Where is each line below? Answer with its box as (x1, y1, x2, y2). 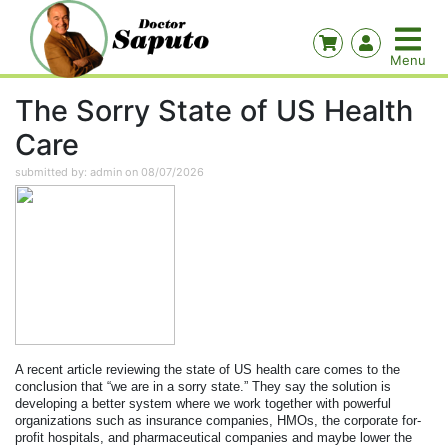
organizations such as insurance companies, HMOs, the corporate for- (15, 413, 421, 428)
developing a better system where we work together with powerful (15, 396, 391, 411)
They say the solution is (252, 379, 391, 394)
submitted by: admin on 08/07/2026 (15, 165, 204, 179)
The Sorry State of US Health (15, 93, 413, 128)
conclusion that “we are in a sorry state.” (15, 379, 252, 394)
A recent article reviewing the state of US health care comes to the (15, 362, 400, 377)
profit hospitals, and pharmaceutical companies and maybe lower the (15, 430, 412, 445)
